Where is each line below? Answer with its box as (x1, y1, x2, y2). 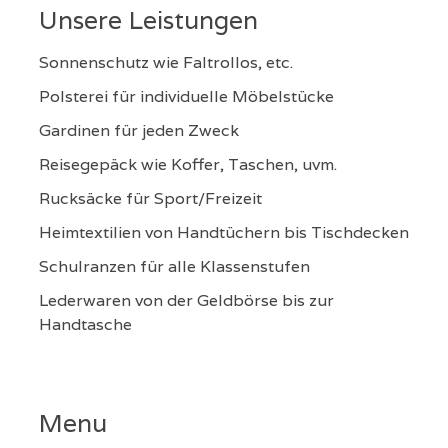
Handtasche (38, 314, 132, 335)
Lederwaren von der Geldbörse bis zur (38, 290, 334, 311)
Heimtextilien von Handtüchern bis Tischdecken (38, 222, 409, 243)
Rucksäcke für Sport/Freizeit (38, 188, 262, 209)
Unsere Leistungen (38, 4, 258, 36)
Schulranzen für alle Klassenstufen (38, 256, 310, 277)
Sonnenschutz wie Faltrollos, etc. (38, 52, 293, 73)
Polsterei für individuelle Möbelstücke (38, 86, 334, 107)
